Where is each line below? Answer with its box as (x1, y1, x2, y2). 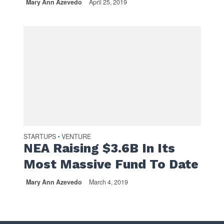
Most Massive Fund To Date (23, 156, 198, 171)
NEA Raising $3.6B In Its (23, 140, 175, 155)
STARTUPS (23, 131, 56, 141)
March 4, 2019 (88, 177, 128, 186)
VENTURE (61, 131, 91, 141)
